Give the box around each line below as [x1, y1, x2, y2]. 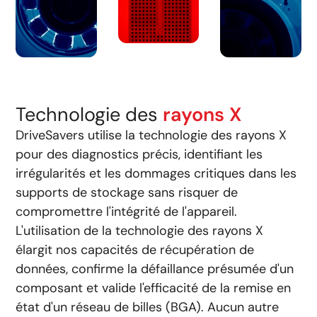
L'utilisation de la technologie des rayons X [16, 222, 264, 240]
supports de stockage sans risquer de [16, 184, 238, 202]
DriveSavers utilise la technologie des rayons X [16, 127, 287, 144]
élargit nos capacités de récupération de [16, 241, 255, 259]
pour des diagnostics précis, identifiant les [16, 146, 263, 163]
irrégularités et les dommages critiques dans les [16, 165, 297, 183]
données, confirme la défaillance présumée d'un [16, 260, 294, 278]
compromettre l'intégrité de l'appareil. [16, 203, 238, 221]
